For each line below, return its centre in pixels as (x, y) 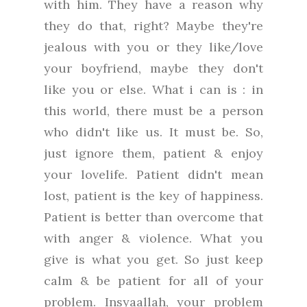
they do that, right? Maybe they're (153, 26)
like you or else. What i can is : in (153, 90)
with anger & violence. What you (153, 238)
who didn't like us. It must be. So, (153, 132)
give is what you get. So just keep (153, 260)
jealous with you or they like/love (153, 47)
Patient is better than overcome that (153, 217)
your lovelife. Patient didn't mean (153, 175)
